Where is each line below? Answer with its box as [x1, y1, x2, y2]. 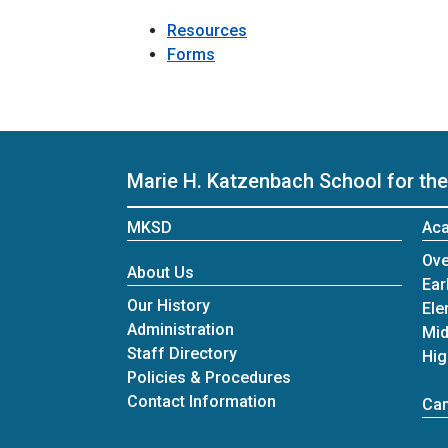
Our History [127, 296, 210, 315]
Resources [167, 21, 247, 40]
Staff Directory [127, 344, 237, 363]
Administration [127, 320, 234, 339]
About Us [127, 263, 194, 282]
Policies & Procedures [127, 368, 291, 387]
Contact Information [127, 392, 276, 411]
